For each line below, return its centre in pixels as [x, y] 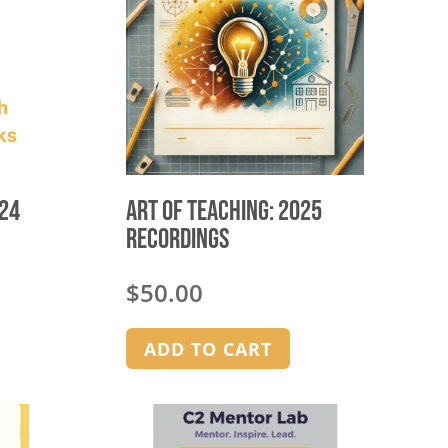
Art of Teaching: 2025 [223, 212]
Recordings [177, 240]
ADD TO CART [207, 348]
